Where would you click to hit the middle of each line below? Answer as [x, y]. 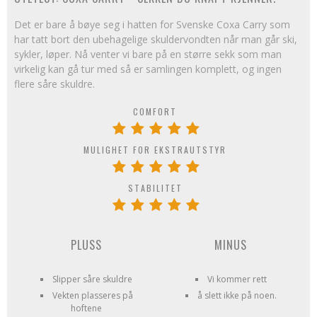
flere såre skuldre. [54, 84]
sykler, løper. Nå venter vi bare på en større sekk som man [148, 54]
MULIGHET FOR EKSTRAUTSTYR [155, 150]
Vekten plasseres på [92, 295]
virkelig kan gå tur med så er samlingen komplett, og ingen [148, 69]
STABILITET [155, 188]
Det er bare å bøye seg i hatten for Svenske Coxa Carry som [152, 24]
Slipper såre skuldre [92, 279]
